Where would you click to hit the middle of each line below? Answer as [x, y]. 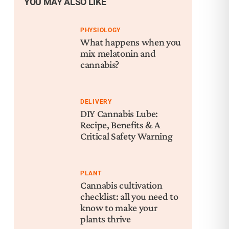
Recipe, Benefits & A [120, 125]
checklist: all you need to [129, 196]
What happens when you [131, 42]
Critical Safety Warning [127, 136]
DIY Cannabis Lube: [119, 113]
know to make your [119, 208]
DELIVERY [96, 102]
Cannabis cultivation [121, 185]
